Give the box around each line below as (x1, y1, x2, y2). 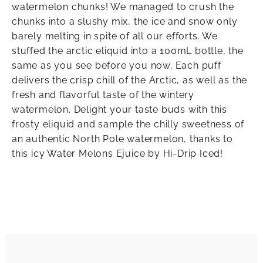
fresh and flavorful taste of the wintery (12, 89, 194, 101)
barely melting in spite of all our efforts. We (12, 31, 218, 42)
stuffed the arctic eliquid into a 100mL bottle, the (12, 45, 244, 57)
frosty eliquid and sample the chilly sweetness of (12, 119, 245, 130)
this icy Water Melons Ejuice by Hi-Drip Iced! (12, 148, 223, 160)
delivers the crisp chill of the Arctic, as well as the (12, 75, 248, 86)
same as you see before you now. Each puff (12, 60, 221, 72)
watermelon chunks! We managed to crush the (12, 1, 234, 13)
